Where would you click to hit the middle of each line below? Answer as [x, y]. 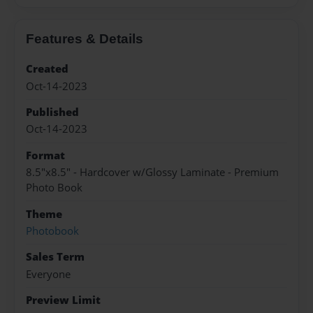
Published [52, 112]
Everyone [48, 274]
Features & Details [85, 39]
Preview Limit [63, 300]
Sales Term [55, 257]
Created [47, 69]
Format [45, 155]
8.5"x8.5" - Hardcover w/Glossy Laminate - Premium [152, 173]
